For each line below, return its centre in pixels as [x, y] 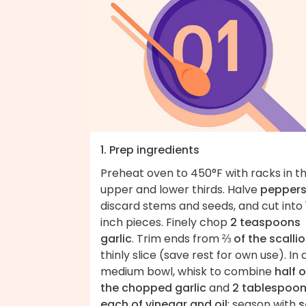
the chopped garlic [153, 288]
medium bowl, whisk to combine [187, 271]
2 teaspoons [265, 222]
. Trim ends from [177, 238]
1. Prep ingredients [150, 150]
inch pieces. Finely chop [165, 222]
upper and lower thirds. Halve [180, 189]
